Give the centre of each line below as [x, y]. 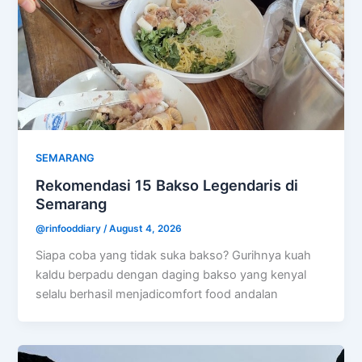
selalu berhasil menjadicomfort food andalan [157, 295]
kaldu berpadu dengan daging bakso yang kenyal [171, 275]
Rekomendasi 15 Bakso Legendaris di [167, 185]
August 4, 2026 [146, 229]
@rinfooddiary [70, 229]
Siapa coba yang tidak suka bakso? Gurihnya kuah [174, 256]
